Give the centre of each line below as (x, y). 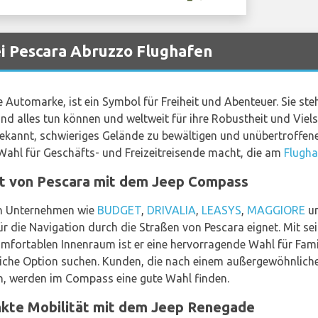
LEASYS (221, 210)
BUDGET (119, 210)
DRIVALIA (171, 210)
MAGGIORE (276, 210)
